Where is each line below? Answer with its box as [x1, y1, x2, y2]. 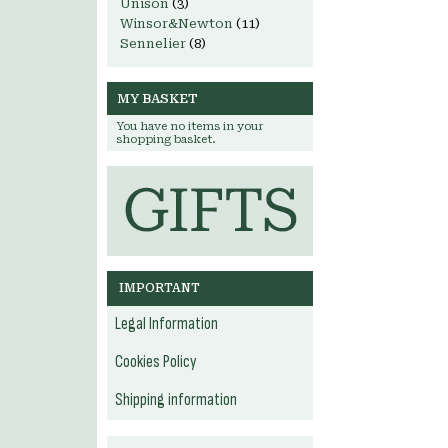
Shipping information [115, 390, 237, 410]
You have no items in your [116, 120, 264, 133]
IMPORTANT [119, 281, 200, 295]
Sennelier [120, 36, 186, 51]
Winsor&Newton [120, 16, 233, 31]
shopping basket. [116, 133, 216, 146]
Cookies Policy [115, 352, 197, 372]
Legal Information [115, 314, 218, 334]
